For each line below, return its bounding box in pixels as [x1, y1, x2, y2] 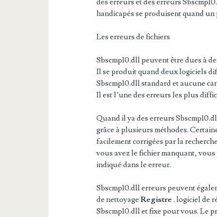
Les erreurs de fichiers [96, 32, 170, 42]
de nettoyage [96, 195, 141, 204]
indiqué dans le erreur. [96, 160, 171, 170]
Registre [140, 195, 174, 204]
